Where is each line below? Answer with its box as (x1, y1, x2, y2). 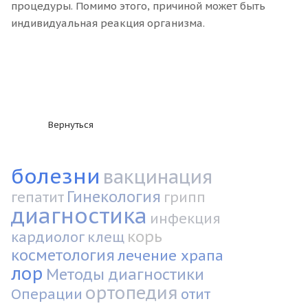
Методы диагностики (46, 264, 204, 284)
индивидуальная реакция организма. (11, 16, 205, 30)
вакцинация (103, 164, 212, 188)
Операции (11, 285, 82, 303)
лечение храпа (118, 246, 223, 265)
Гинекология (67, 186, 161, 206)
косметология (11, 245, 115, 265)
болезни (11, 162, 100, 189)
